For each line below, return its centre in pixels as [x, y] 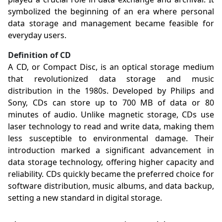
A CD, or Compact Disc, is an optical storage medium [111, 67]
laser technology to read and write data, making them [111, 127]
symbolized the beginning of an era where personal [111, 12]
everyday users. [37, 35]
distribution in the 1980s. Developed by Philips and [111, 91]
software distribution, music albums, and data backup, [111, 186]
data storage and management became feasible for [111, 24]
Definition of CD [40, 55]
